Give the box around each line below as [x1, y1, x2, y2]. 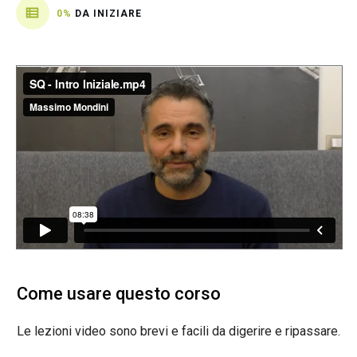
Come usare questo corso [17, 284, 221, 304]
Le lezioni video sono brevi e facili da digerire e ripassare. [17, 324, 340, 339]
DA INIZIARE [75, 7, 142, 19]
